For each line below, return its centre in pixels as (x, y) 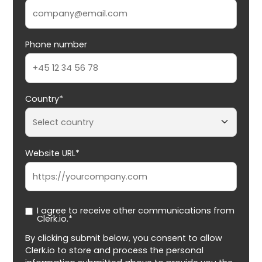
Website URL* (53, 153)
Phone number (56, 44)
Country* (44, 99)
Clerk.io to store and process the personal (115, 251)
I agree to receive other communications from (136, 211)
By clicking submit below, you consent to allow (124, 238)
